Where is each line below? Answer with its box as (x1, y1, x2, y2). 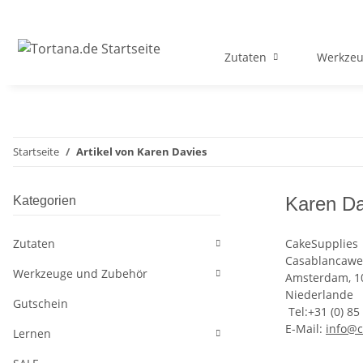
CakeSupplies (285, 236, 358, 252)
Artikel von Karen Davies (76, 144, 207, 160)
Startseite (13, 144, 59, 160)
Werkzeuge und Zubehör (13, 266, 147, 282)
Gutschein (13, 296, 68, 312)
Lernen (13, 326, 51, 342)
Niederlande (285, 287, 353, 303)
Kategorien (13, 194, 76, 208)
